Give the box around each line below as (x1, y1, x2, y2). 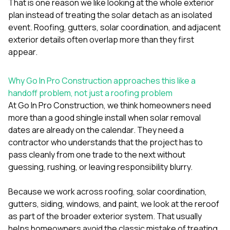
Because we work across (8, 185, 105, 197)
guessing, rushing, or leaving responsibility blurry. (8, 161, 193, 172)
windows (66, 198, 99, 209)
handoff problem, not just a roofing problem (8, 87, 172, 99)
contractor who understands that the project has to (8, 136, 203, 148)
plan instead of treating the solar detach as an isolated (8, 9, 212, 21)
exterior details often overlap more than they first (8, 33, 194, 45)
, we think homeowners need (104, 99, 211, 111)
